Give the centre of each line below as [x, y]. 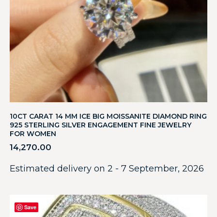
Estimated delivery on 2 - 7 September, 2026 [107, 169]
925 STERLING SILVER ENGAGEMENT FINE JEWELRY [101, 125]
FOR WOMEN [33, 134]
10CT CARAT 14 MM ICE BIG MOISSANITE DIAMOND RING [108, 116]
